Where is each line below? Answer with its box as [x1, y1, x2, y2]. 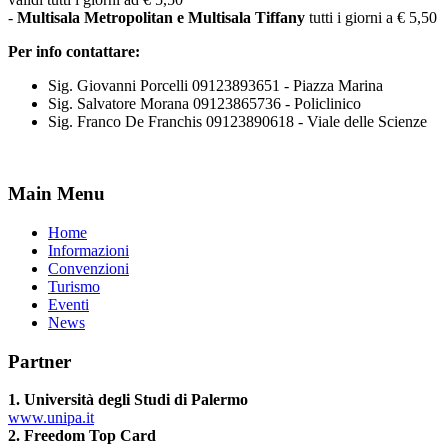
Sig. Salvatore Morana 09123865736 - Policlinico [48, 94, 361, 112]
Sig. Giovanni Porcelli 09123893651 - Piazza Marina [48, 76, 383, 94]
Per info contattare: [8, 42, 140, 60]
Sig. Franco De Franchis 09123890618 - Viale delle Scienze [48, 112, 427, 130]
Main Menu [8, 183, 105, 205]
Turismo [48, 278, 100, 295]
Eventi [48, 296, 89, 313]
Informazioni [48, 242, 129, 259]
